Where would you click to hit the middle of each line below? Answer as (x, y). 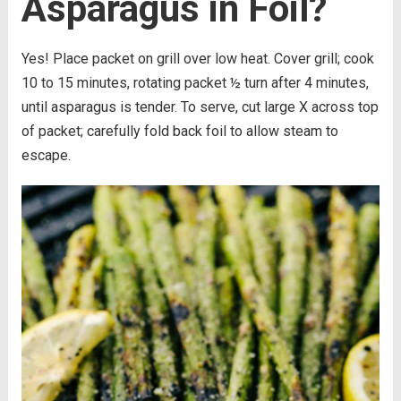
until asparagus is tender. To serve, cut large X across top (200, 107)
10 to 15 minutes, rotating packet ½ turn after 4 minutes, (195, 83)
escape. (46, 156)
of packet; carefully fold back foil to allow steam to (179, 132)
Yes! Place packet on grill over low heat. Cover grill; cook (197, 59)
